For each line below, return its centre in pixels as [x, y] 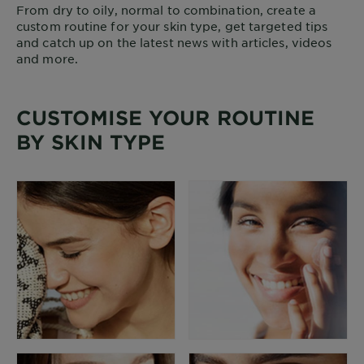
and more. [47, 58]
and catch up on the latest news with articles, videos [174, 42]
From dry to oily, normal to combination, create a [166, 10]
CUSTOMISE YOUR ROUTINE [166, 117]
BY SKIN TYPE [91, 142]
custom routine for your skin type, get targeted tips [172, 26]
